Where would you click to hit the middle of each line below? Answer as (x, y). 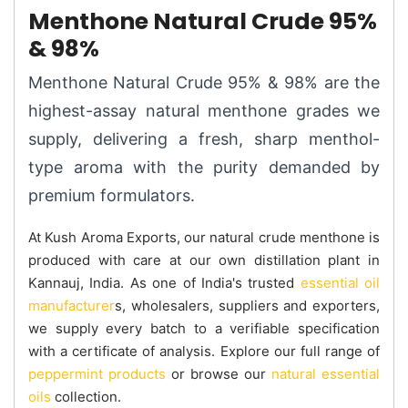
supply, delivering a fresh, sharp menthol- (204, 138)
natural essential (326, 373)
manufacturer (71, 305)
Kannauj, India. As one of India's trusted (164, 282)
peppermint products (97, 373)
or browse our (219, 373)
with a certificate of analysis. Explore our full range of (204, 351)
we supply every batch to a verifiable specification (204, 328)
